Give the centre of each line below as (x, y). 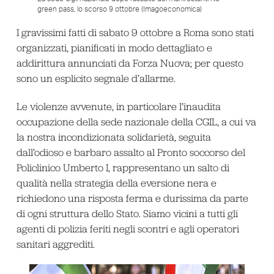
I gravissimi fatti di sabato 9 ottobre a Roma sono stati (135, 33)
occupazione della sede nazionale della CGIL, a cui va (136, 121)
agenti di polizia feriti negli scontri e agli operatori (128, 228)
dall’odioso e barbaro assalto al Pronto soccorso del (131, 152)
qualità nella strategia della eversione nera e (116, 183)
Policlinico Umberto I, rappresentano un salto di (123, 167)
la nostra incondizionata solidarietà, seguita (113, 137)
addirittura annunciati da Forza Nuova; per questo (130, 63)
